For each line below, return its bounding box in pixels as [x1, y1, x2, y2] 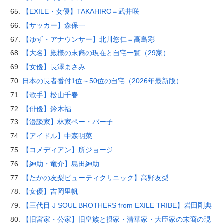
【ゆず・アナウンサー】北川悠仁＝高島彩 [22, 35, 155, 43]
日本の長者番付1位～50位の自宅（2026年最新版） [22, 77, 183, 85]
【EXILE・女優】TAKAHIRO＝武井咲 [22, 7, 139, 16]
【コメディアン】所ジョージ [22, 146, 113, 154]
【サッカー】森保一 [22, 21, 85, 29]
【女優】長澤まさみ [22, 63, 85, 71]
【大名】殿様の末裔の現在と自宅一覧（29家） [22, 49, 170, 57]
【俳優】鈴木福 [22, 104, 71, 112]
